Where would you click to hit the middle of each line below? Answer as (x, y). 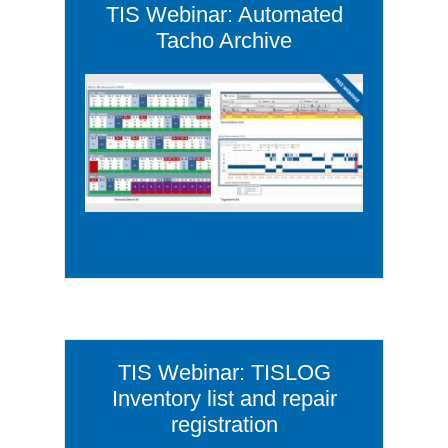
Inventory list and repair (224, 399)
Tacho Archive (224, 41)
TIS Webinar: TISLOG (224, 373)
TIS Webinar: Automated (224, 15)
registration (224, 425)
